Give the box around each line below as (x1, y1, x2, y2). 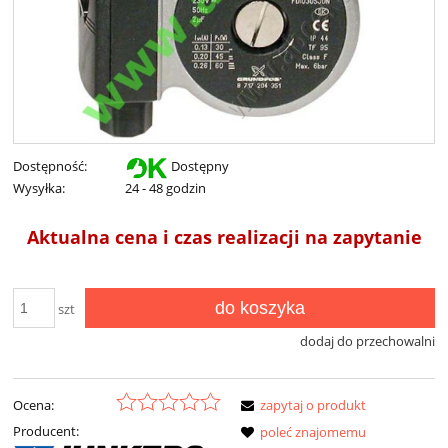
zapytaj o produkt (260, 395, 366, 414)
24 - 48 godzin (125, 179, 206, 198)
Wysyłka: (13, 179, 65, 198)
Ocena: (13, 395, 54, 414)
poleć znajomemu (260, 422, 366, 441)
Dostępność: (13, 157, 87, 176)
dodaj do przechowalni (300, 332, 435, 351)
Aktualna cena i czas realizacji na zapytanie (26, 225, 422, 250)
